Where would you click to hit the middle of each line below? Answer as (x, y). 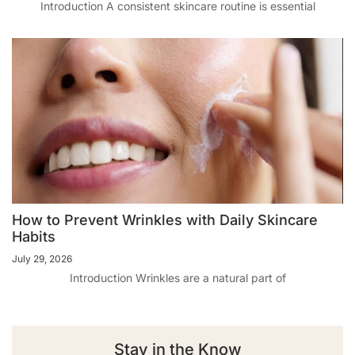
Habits (34, 236)
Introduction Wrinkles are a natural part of (177, 277)
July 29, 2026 (42, 258)
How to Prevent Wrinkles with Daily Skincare (165, 219)
